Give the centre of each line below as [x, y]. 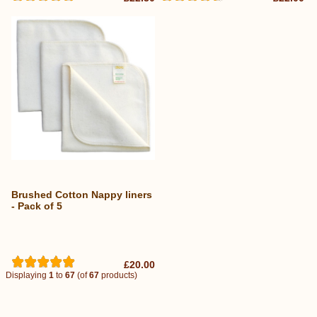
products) [118, 275]
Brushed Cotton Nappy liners [82, 195]
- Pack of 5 [37, 206]
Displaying [27, 275]
